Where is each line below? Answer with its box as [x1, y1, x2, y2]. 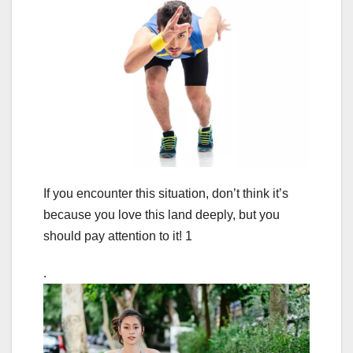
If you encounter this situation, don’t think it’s [43, 186, 288, 200]
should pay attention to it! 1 [43, 229, 192, 243]
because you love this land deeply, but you [43, 207, 280, 221]
